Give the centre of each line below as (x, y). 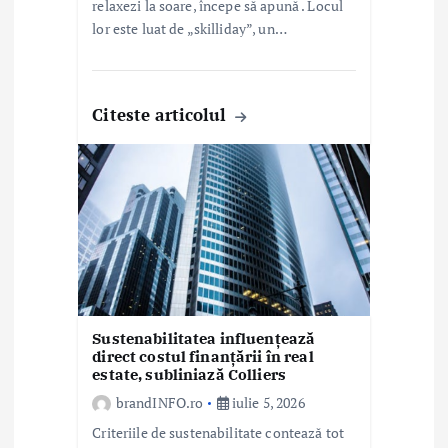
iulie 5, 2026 (266, 402)
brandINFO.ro (159, 402)
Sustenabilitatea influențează (204, 338)
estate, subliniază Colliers (189, 374)
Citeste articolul (162, 115)
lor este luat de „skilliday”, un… (189, 29)
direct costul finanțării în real (203, 356)
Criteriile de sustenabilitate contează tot (218, 432)
